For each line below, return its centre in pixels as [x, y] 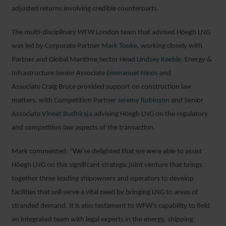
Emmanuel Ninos [132, 73]
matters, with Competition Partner [65, 101]
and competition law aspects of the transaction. [83, 128]
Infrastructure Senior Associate [59, 73]
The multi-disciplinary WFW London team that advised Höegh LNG [111, 33]
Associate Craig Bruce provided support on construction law [102, 87]
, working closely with [170, 46]
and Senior [186, 101]
